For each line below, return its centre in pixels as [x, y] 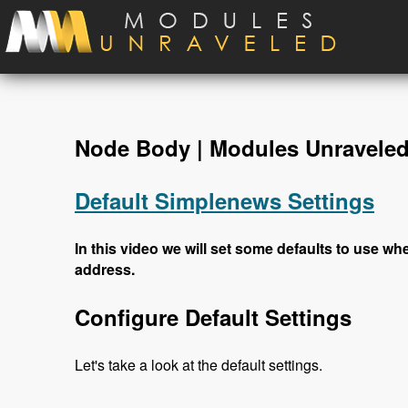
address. [105, 270]
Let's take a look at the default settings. [199, 365]
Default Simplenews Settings [224, 201]
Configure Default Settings [213, 317]
